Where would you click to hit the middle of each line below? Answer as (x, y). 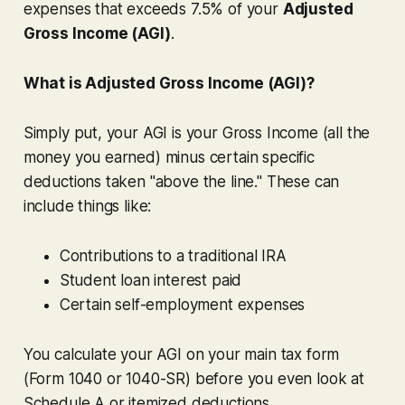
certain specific (259, 157)
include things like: (87, 206)
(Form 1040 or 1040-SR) (109, 378)
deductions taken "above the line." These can (181, 181)
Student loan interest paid (151, 280)
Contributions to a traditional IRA (173, 255)
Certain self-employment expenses (182, 304)
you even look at (303, 378)
